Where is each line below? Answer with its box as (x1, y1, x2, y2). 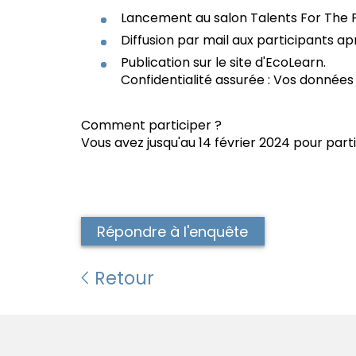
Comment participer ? (81, 116, 222, 135)
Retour (90, 265, 155, 292)
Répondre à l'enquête (97, 221, 249, 242)
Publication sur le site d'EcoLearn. (121, 53, 326, 72)
